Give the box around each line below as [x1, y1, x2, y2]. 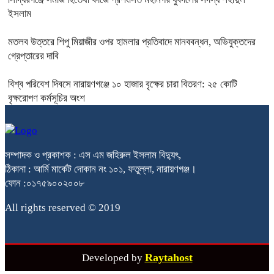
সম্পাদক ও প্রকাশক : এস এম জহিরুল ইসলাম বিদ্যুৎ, [5, 149, 181, 161]
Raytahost [144, 251, 193, 264]
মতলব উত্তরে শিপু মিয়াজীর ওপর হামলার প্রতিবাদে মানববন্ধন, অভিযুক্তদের [8, 35, 256, 48]
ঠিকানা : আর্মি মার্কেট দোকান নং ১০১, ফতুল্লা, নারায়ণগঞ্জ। [5, 163, 196, 175]
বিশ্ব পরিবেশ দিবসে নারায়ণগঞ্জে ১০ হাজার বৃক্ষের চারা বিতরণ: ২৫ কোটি [8, 78, 237, 90]
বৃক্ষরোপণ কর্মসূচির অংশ [8, 92, 85, 104]
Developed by [81, 251, 145, 264]
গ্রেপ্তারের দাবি [8, 50, 59, 62]
